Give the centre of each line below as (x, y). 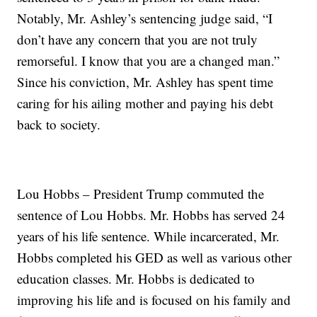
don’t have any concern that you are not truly (138, 40)
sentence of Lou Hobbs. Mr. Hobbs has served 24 (151, 215)
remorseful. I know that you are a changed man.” (149, 61)
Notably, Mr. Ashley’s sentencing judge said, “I (145, 18)
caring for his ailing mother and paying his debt (145, 103)
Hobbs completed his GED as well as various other (155, 258)
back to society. (59, 125)
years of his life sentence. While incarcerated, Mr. (149, 236)
